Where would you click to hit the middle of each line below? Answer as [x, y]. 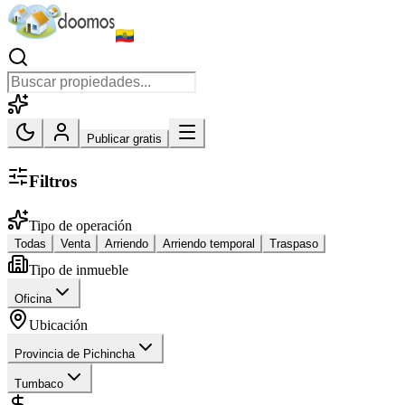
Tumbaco [39, 383]
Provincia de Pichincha [75, 353]
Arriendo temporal [209, 243]
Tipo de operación [80, 225]
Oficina [33, 298]
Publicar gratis [124, 139]
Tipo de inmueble [79, 269]
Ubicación [58, 325]
